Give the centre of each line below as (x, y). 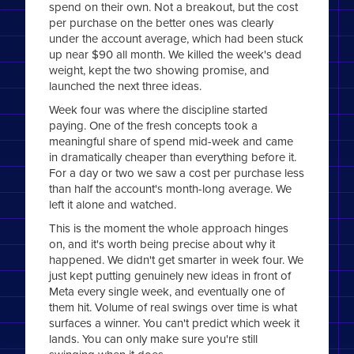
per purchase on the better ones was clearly (162, 23)
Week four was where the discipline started (159, 110)
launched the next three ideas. (126, 86)
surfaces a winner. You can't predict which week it (175, 323)
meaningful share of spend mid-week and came (171, 141)
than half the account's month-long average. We (171, 189)
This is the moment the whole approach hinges (169, 228)
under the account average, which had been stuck (177, 39)
